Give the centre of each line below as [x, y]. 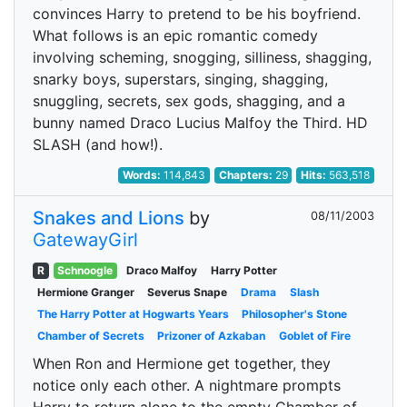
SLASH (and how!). [98, 144]
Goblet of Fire [314, 336]
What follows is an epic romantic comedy [175, 35]
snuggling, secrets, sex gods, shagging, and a [189, 101]
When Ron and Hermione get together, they [182, 363]
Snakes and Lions [109, 218]
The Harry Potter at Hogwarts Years [133, 314]
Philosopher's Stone [295, 314]
